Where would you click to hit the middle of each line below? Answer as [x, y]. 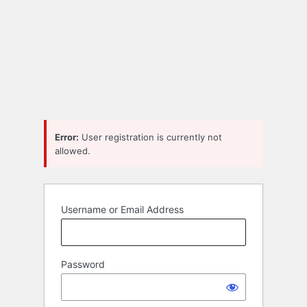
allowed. [73, 150]
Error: [67, 137]
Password [83, 265]
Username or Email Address [122, 210]
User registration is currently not [150, 137]
